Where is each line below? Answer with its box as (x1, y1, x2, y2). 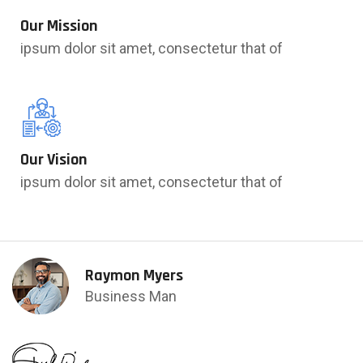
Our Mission (20, 15, 98, 36)
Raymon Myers (85, 264, 183, 286)
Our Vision (20, 148, 88, 170)
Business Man (85, 287, 177, 305)
